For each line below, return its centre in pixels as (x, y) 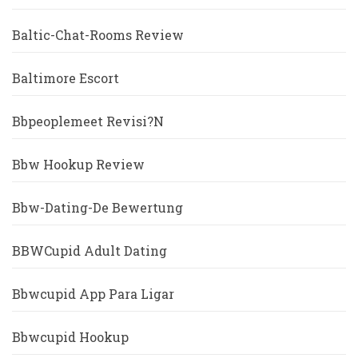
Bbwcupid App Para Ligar (93, 294)
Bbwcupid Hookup (70, 337)
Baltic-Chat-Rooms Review (98, 35)
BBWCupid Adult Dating (89, 251)
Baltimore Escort (66, 78)
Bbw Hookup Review (78, 165)
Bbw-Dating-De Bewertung (97, 208)
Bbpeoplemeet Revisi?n (88, 121)
